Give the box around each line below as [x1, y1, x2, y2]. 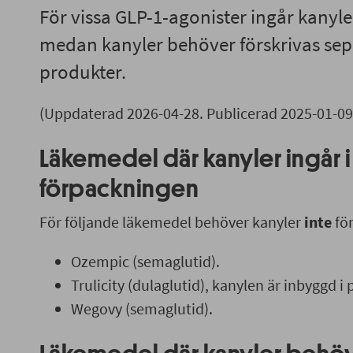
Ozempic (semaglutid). [70, 251, 220, 271]
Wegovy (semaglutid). [70, 299, 213, 318]
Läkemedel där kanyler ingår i [39, 147, 351, 172]
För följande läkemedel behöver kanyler [39, 212, 304, 232]
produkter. [39, 59, 126, 84]
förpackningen [39, 176, 199, 202]
